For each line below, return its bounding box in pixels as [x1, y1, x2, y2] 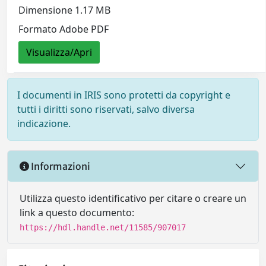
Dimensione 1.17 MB [18, 3, 111, 17]
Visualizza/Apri [26, 45, 93, 59]
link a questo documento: [20, 206, 134, 220]
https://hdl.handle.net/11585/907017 [20, 223, 186, 233]
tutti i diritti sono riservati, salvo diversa [17, 103, 195, 116]
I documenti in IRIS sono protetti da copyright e [17, 88, 230, 102]
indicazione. [17, 117, 71, 131]
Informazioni [29, 160, 90, 172]
